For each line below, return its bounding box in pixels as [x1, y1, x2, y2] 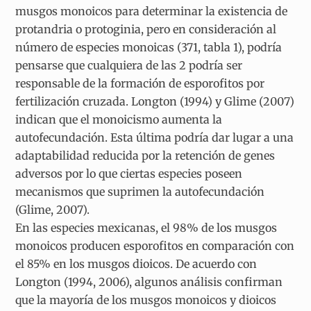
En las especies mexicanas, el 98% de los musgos [15, 220, 278, 235]
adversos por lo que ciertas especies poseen [15, 166, 243, 180]
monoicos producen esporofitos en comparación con [15, 238, 295, 253]
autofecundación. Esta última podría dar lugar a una [15, 130, 294, 144]
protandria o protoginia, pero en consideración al [15, 22, 277, 36]
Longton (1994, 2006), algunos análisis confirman [15, 274, 283, 289]
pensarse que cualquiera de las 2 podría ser [15, 58, 243, 72]
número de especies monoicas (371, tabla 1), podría [15, 40, 283, 54]
